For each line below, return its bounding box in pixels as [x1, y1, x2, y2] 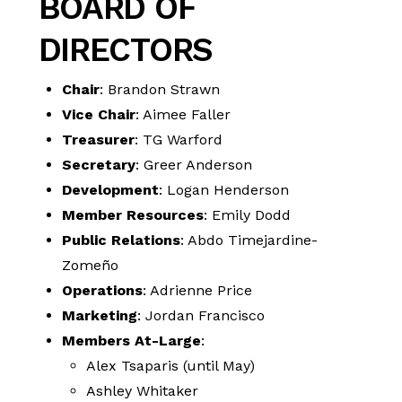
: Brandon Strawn [100, 81, 221, 99]
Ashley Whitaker [85, 382, 198, 400]
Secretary [62, 156, 136, 174]
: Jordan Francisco [137, 307, 266, 325]
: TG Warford [135, 131, 223, 149]
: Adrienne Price [143, 282, 253, 300]
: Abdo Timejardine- [180, 232, 319, 249]
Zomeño [62, 257, 119, 275]
